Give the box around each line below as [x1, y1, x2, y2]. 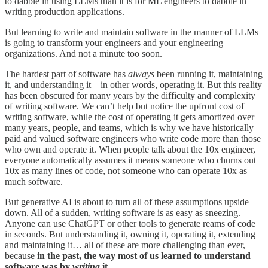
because [5, 250, 37, 261]
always [128, 68, 154, 79]
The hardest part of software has [5, 68, 128, 79]
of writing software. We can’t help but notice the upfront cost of [5, 100, 244, 111]
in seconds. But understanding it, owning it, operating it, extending [5, 229, 255, 239]
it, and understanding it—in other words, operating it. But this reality [5, 79, 262, 90]
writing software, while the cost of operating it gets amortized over [5, 111, 254, 122]
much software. [5, 176, 63, 187]
